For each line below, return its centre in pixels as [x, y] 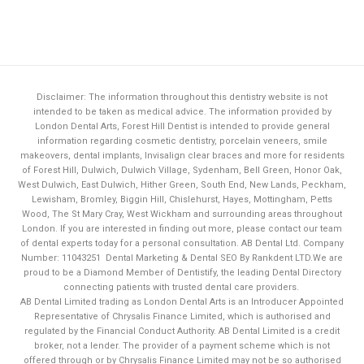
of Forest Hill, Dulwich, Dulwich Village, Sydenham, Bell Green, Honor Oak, [182, 171]
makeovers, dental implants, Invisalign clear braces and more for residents [182, 156]
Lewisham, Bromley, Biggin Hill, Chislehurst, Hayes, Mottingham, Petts [182, 200]
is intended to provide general [263, 127]
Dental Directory [306, 273]
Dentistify [196, 273]
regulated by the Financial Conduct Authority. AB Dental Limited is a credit [182, 331]
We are [328, 258]
